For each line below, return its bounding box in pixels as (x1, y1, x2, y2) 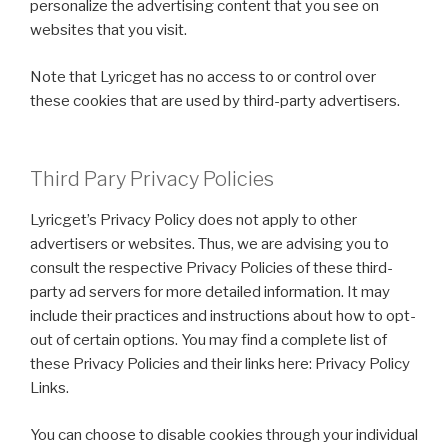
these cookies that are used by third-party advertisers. (30, 91, 400, 110)
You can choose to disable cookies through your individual (30, 425, 418, 444)
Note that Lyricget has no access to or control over (30, 67, 376, 86)
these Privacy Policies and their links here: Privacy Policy (30, 355, 410, 373)
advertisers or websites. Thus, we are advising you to (30, 235, 389, 253)
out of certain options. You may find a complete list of (30, 331, 387, 349)
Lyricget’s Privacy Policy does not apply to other (30, 211, 357, 229)
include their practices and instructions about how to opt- (30, 307, 416, 325)
